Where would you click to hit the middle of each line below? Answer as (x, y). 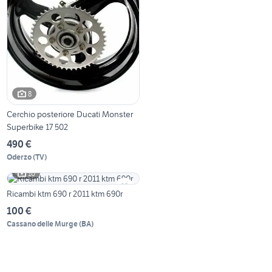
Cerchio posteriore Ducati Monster (70, 114)
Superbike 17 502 (38, 127)
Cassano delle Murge (42, 224)
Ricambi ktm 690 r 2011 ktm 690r (65, 194)
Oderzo (19, 157)
